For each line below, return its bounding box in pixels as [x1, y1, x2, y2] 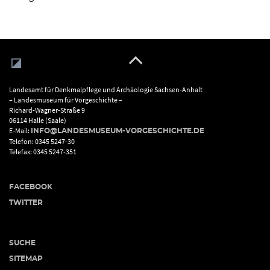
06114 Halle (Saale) [9, 116, 66, 125]
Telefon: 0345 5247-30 [9, 137, 75, 146]
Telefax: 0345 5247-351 [9, 147, 77, 156]
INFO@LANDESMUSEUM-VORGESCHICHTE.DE [31, 127, 204, 134]
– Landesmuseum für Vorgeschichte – [9, 95, 122, 104]
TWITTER [9, 199, 43, 206]
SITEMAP [9, 255, 43, 262]
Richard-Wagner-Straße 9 [9, 105, 85, 115]
